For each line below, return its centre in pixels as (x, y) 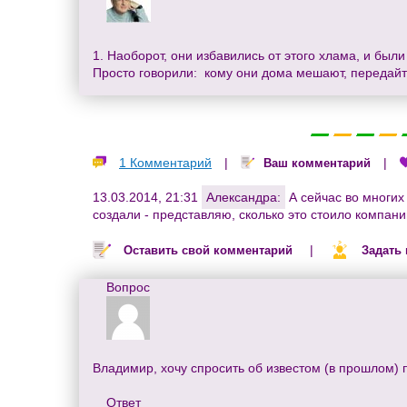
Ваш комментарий (317, 163)
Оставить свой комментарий (208, 251)
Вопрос (128, 288)
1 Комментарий (165, 162)
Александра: (243, 198)
